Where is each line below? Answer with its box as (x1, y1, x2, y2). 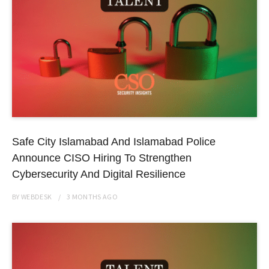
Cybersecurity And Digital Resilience (12, 168, 186, 180)
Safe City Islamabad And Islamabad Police (12, 135, 216, 148)
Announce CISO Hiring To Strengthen (12, 151, 192, 164)
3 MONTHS (66, 192, 101, 201)
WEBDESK (21, 192, 52, 201)
